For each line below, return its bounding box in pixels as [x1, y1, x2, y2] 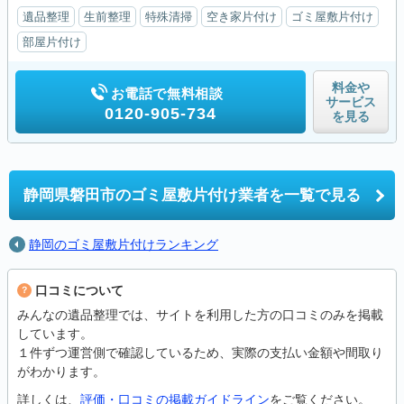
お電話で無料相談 [110, 86, 224, 101]
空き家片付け [207, 10, 277, 23]
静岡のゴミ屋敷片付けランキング [29, 237, 218, 252]
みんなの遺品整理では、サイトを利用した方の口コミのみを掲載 [17, 308, 383, 322]
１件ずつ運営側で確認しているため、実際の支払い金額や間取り [17, 345, 383, 360]
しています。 [17, 326, 93, 341]
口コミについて [35, 283, 124, 298]
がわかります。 [17, 364, 106, 379]
